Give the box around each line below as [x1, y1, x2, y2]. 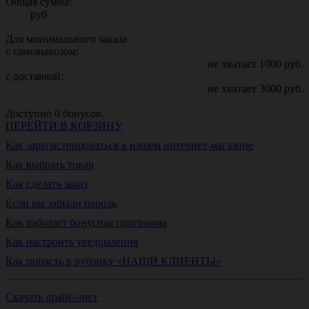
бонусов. [63, 108, 104, 120]
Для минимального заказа [6, 33, 127, 46]
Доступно [6, 108, 54, 120]
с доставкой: [6, 70, 63, 83]
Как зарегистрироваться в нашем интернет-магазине [6, 139, 253, 152]
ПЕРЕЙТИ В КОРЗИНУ [6, 120, 122, 132]
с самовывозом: [6, 46, 79, 58]
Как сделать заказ [6, 178, 88, 190]
